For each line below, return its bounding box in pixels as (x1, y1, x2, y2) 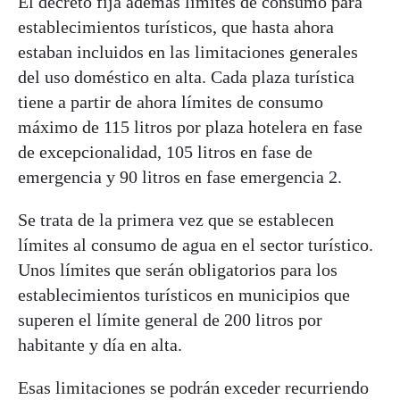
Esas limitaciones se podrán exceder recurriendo (18, 377, 369, 397)
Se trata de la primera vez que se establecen (18, 209, 334, 229)
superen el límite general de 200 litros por (18, 309, 322, 329)
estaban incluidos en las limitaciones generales (18, 41, 358, 62)
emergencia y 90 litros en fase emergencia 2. (18, 166, 342, 187)
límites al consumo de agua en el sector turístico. (18, 234, 373, 254)
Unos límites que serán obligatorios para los (18, 259, 337, 279)
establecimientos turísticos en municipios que (18, 284, 350, 304)
